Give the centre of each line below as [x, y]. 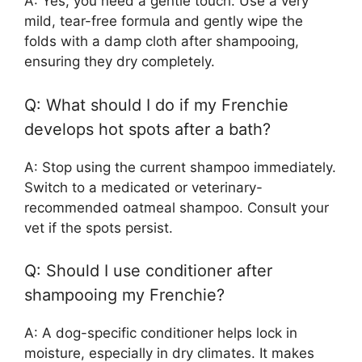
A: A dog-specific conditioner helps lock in [161, 333]
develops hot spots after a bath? [147, 129]
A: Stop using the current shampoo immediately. [180, 167]
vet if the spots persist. [99, 227]
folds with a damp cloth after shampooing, [162, 42]
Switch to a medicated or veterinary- [143, 187]
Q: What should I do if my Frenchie [156, 105]
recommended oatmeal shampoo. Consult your [177, 207]
